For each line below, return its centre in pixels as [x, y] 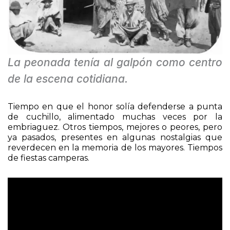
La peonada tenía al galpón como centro [115, 63]
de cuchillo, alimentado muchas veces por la [115, 117]
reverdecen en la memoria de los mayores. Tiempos [115, 148]
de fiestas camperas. [49, 158]
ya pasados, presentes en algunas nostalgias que [115, 138]
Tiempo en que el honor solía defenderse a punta [115, 107]
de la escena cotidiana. [68, 79]
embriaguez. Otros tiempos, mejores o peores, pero [115, 127]
